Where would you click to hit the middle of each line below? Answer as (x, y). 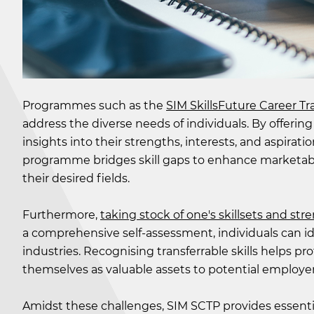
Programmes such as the (94, 106)
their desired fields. (76, 179)
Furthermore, (61, 215)
